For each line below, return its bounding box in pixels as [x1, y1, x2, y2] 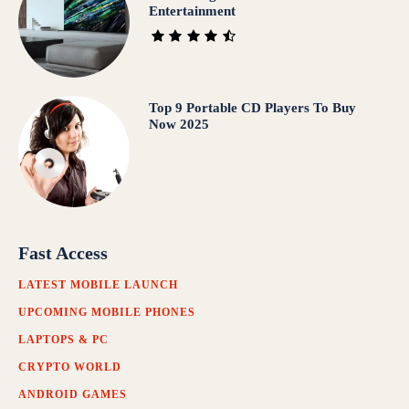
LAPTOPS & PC [18, 333, 109, 347]
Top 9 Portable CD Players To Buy [148, 100, 356, 116]
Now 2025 [148, 117, 209, 132]
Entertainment [148, 3, 236, 18]
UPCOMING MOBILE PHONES [18, 306, 195, 320]
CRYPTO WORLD [18, 361, 121, 374]
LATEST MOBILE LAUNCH [18, 278, 178, 292]
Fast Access [18, 243, 108, 264]
